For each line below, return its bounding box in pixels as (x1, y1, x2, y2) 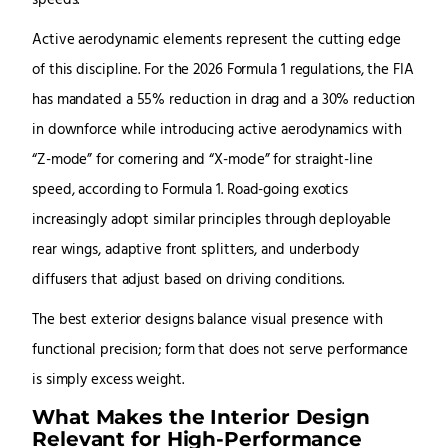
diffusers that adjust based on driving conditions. (32, 269, 344, 293)
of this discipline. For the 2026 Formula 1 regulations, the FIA (32, 59, 414, 83)
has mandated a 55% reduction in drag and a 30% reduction (32, 89, 416, 113)
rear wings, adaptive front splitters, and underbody (32, 239, 359, 263)
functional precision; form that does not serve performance (32, 339, 409, 363)
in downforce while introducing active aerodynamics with (32, 119, 402, 143)
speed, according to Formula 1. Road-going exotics (32, 179, 349, 203)
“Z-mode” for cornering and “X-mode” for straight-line (32, 149, 373, 173)
